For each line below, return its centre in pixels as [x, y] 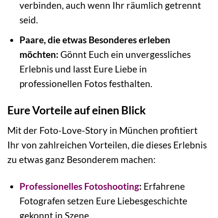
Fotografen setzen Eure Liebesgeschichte [103, 200]
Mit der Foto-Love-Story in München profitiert [102, 130]
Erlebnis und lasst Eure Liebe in [83, 69]
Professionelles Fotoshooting [79, 186]
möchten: [39, 54]
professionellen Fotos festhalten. [86, 84]
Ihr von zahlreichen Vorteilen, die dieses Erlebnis [107, 145]
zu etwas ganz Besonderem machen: [82, 159]
